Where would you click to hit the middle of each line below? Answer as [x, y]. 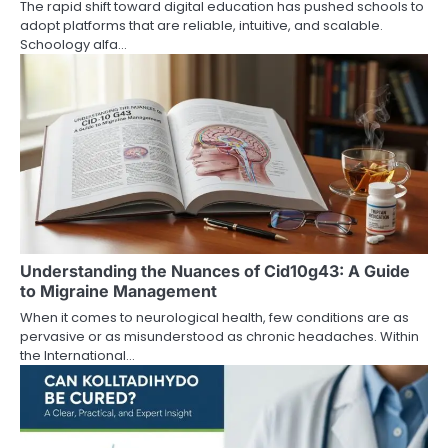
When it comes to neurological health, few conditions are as [214, 317]
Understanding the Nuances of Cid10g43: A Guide [215, 270]
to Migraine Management [118, 290]
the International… [77, 355]
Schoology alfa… [73, 44]
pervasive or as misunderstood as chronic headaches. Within [219, 336]
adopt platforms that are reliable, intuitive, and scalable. [201, 25]
